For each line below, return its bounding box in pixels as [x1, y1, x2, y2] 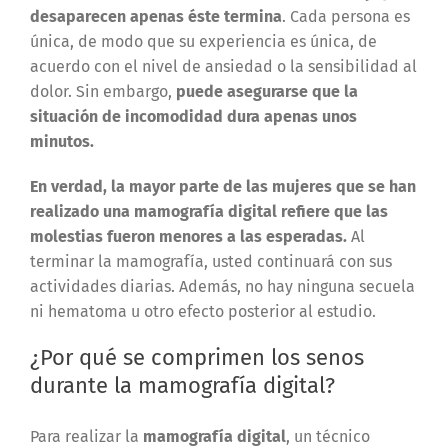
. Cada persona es [281, 7, 410, 27]
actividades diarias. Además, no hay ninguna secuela [29, 277, 415, 297]
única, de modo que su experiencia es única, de [29, 32, 377, 52]
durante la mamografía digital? [29, 372, 335, 400]
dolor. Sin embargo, [29, 82, 176, 102]
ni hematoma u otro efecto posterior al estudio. [29, 302, 376, 322]
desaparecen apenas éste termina [29, 7, 282, 27]
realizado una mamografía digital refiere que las [29, 202, 388, 222]
